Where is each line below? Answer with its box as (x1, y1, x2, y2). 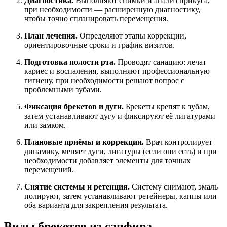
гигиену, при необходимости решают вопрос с (24, 75, 184, 85)
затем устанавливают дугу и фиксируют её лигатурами (24, 111, 215, 120)
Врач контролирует (144, 137, 212, 146)
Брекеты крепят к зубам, (124, 102, 210, 111)
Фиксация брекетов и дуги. (24, 102, 124, 111)
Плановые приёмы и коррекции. (24, 137, 144, 146)
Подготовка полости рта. (24, 57, 116, 66)
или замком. (24, 120, 66, 129)
